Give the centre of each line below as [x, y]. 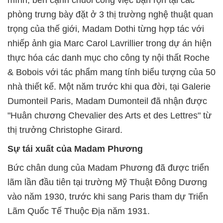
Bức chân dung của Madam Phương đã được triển [108, 167]
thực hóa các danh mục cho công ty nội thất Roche [109, 57]
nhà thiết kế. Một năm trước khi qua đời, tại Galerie [109, 86]
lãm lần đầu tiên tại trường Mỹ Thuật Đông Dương [107, 182]
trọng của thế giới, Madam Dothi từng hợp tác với [106, 29]
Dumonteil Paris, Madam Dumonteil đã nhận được [107, 101]
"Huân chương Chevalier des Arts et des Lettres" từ [110, 115]
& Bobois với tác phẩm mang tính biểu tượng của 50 [111, 72]
